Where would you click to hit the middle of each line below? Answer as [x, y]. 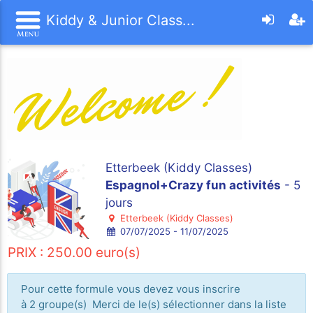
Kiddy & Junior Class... [118, 20]
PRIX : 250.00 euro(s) [74, 252]
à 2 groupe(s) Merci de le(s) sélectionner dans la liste [153, 304]
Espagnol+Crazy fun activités [193, 185]
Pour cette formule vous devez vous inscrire [130, 289]
